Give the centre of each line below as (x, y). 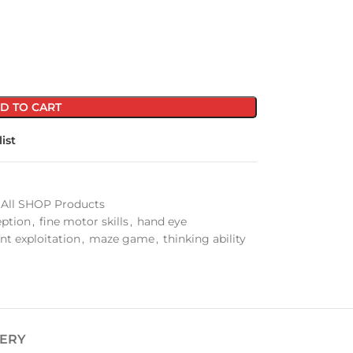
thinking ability (204, 239)
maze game (121, 239)
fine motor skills (84, 221)
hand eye (162, 221)
